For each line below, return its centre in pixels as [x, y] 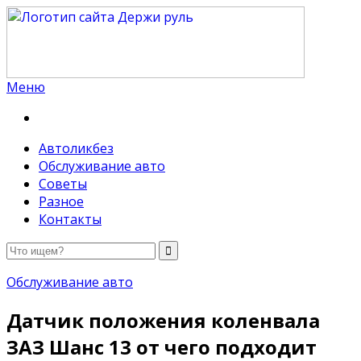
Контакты [70, 219]
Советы [63, 184]
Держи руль [44, 100]
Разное [61, 201]
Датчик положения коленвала [163, 320]
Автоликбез [76, 148]
